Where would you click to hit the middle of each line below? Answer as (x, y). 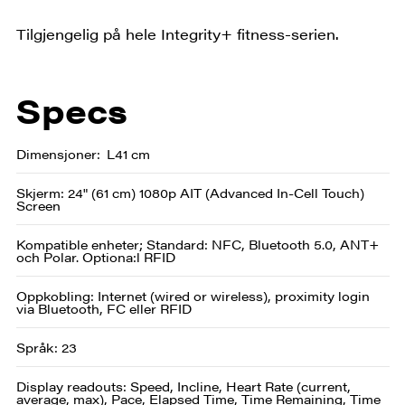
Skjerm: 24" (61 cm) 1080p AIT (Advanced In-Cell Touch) (190, 192)
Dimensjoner (56, 153)
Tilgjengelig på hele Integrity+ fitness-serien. (177, 34)
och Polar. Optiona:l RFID (95, 256)
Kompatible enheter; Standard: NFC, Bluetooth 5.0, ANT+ (198, 244)
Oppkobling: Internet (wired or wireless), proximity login (193, 295)
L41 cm (128, 153)
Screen (38, 205)
